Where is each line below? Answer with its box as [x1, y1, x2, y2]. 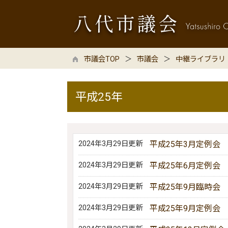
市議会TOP [84, 55, 120, 64]
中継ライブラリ [176, 55, 225, 64]
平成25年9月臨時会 [150, 182, 221, 192]
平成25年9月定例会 [150, 204, 221, 213]
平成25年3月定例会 [150, 139, 221, 149]
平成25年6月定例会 [150, 161, 221, 170]
